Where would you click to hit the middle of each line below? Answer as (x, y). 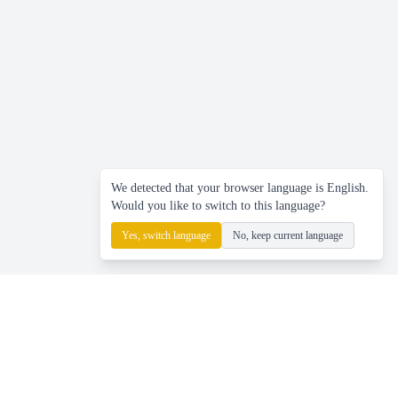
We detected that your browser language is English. (240, 188)
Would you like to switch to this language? (218, 206)
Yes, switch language (166, 235)
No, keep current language (288, 235)
